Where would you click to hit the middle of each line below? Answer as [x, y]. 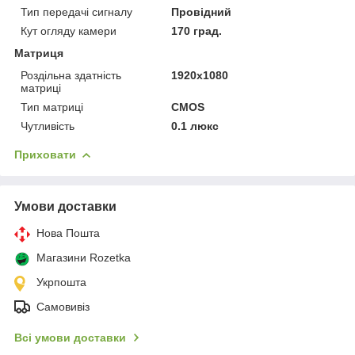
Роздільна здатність [71, 75]
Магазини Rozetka [84, 257]
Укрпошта [61, 282]
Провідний [202, 11]
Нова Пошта [68, 233]
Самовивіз [63, 306]
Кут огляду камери [69, 31]
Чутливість [48, 126]
